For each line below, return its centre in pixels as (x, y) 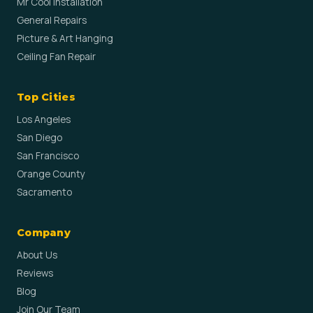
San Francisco (48, 156)
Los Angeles (44, 119)
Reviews (35, 273)
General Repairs (52, 20)
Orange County (51, 174)
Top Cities (46, 97)
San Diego (39, 138)
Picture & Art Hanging (65, 38)
